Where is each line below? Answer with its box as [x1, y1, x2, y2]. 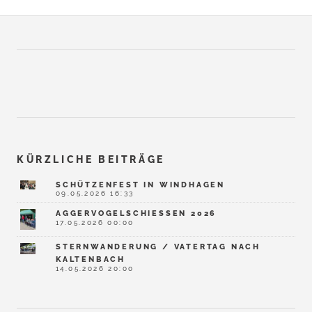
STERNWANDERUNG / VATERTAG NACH [56, 242, 260, 252]
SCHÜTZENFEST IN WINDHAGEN [56, 179, 225, 189]
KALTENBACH [56, 254, 126, 265]
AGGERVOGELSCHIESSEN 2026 [56, 208, 210, 218]
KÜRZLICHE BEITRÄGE [17, 153, 165, 165]
